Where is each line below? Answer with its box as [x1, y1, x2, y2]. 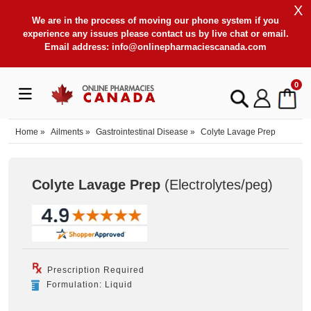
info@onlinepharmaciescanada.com [112, 42, 267, 52]
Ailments [51, 126, 83, 137]
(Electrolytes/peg [160, 176, 268, 192]
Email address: [44, 42, 112, 52]
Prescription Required [44, 264, 144, 275]
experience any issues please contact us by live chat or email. [22, 28, 289, 39]
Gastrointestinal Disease [96, 126, 188, 137]
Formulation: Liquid [47, 279, 133, 289]
